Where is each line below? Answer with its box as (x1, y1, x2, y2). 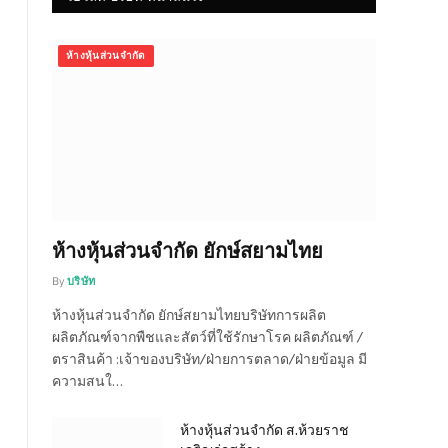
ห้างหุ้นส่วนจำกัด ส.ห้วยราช (180, 419, 349, 438)
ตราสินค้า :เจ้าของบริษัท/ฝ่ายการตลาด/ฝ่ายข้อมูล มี (52, 348, 367, 367)
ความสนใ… (52, 370, 123, 389)
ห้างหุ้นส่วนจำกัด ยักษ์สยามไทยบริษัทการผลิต (52, 304, 326, 323)
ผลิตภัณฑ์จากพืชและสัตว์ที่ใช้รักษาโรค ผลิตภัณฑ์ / (52, 326, 363, 345)
